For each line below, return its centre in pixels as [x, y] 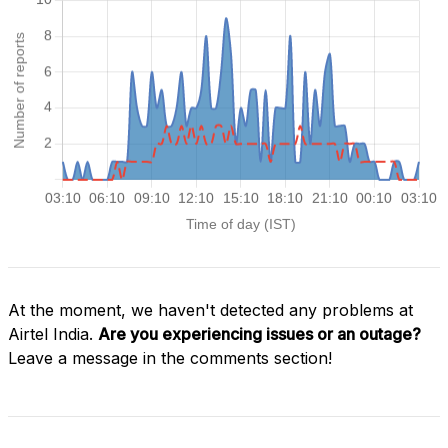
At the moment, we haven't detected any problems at [210, 309]
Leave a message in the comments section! [170, 357]
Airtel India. [53, 333]
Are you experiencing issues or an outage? [259, 333]
